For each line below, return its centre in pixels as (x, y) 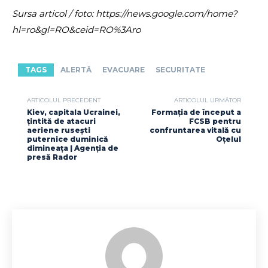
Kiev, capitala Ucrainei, (74, 112)
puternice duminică (68, 139)
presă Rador (52, 157)
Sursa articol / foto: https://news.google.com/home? (125, 14)
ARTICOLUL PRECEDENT (64, 100)
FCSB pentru (215, 121)
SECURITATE (180, 70)
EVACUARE (124, 70)
